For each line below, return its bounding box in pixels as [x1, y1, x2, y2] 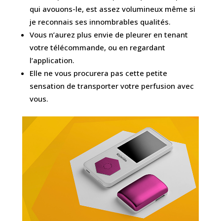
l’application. [29, 55, 74, 65]
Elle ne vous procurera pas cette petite [29, 68, 167, 78]
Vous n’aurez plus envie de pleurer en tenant [29, 29, 188, 39]
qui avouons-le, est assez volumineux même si [29, 3, 195, 14]
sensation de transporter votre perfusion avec [29, 80, 194, 91]
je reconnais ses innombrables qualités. [29, 16, 171, 27]
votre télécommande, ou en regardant [29, 42, 165, 52]
